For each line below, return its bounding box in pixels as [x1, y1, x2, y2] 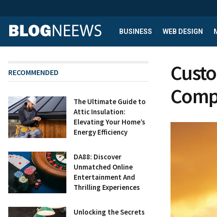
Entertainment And [74, 172, 135, 182]
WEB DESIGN [163, 28, 203, 35]
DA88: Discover [74, 152, 122, 161]
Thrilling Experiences [74, 183, 140, 192]
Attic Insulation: [74, 107, 125, 116]
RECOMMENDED [8, 67, 59, 77]
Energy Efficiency [74, 127, 127, 137]
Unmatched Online [74, 162, 133, 171]
